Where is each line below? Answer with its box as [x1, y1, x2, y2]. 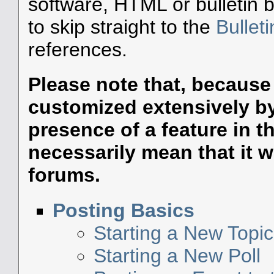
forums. [28, 163, 100, 186]
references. [28, 39, 127, 61]
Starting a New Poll [94, 244, 261, 267]
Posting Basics [52, 199, 194, 221]
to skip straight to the [28, 16, 216, 39]
